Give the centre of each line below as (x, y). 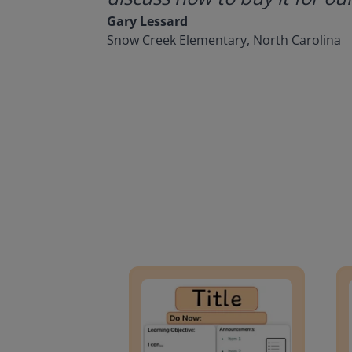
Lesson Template (163, 260)
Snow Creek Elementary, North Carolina (224, 40)
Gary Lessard (147, 22)
